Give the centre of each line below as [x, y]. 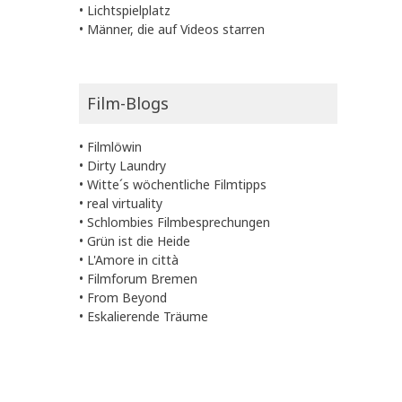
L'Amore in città [133, 259]
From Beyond [127, 297]
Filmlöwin [114, 146]
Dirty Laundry [127, 165]
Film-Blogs [128, 103]
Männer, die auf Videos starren [176, 29]
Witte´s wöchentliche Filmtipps [177, 184]
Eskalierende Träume [148, 316]
